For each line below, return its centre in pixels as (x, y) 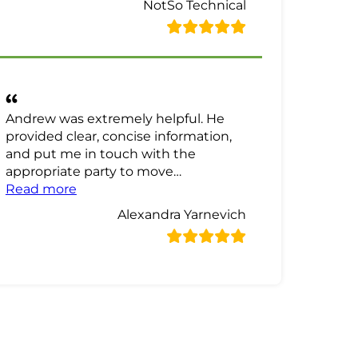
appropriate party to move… (93, 171)
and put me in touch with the (100, 154)
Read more (41, 189)
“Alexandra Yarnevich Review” (169, 188)
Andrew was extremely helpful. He (115, 119)
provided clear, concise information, (118, 136)
